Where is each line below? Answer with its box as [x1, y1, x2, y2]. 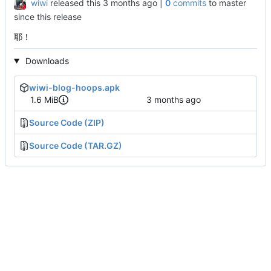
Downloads [22, 55, 69, 66]
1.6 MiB [30, 94, 59, 105]
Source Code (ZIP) [29, 117, 105, 128]
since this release [14, 11, 82, 22]
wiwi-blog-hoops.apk [29, 82, 120, 93]
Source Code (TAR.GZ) [29, 140, 122, 151]
